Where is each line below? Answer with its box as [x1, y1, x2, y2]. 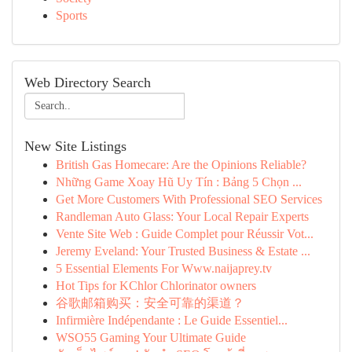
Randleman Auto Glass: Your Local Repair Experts [56, 210, 309, 223]
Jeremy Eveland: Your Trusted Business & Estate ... [56, 244, 310, 258]
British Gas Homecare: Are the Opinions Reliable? [56, 158, 306, 171]
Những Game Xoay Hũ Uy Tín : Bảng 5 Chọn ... [56, 175, 302, 189]
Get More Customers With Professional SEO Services [56, 192, 322, 206]
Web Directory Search [24, 75, 151, 90]
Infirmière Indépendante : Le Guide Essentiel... [56, 313, 288, 327]
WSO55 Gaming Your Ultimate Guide [56, 331, 246, 344]
